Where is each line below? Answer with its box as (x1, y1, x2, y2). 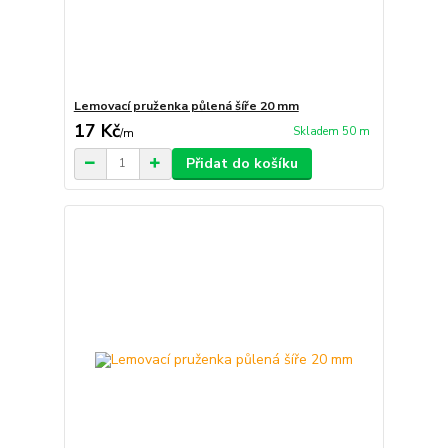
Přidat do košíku (185, 153, 298, 173)
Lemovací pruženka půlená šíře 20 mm (73, 97, 299, 114)
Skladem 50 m (292, 124, 370, 140)
